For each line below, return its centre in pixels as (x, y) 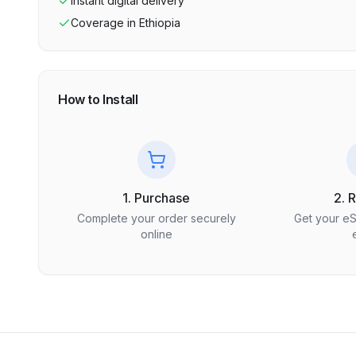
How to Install (98, 99)
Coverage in (103, 23)
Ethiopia (160, 23)
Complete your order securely (156, 218)
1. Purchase (157, 198)
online (156, 234)
